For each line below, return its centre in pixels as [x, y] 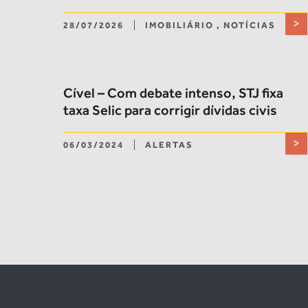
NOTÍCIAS [250, 25]
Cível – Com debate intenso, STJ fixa [173, 93]
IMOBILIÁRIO [179, 25]
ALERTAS [169, 145]
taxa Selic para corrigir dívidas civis [170, 110]
